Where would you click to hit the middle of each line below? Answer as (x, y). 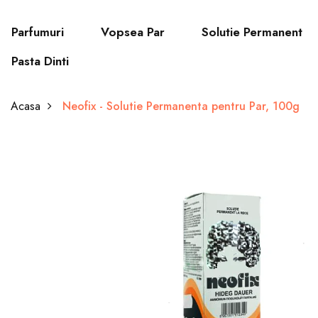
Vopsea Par (133, 32)
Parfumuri (38, 32)
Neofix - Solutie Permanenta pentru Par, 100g (181, 106)
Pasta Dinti (40, 61)
